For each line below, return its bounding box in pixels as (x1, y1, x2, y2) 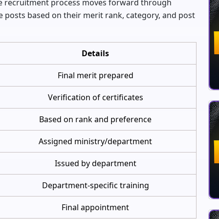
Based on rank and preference (39, 113, 152, 125)
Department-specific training (42, 179, 149, 191)
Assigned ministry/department (39, 135, 152, 147)
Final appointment (62, 201, 129, 213)
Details (82, 47, 109, 59)
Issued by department (54, 157, 136, 169)
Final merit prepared (57, 69, 133, 81)
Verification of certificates (47, 91, 143, 103)
